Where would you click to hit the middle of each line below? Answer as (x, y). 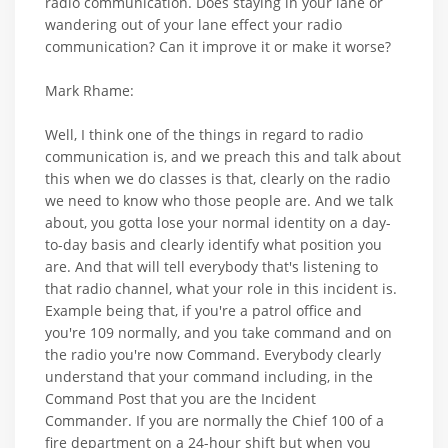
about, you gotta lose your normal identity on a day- (218, 222)
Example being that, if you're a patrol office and (203, 310)
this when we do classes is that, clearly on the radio (217, 178)
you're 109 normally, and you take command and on (218, 332)
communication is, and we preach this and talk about (223, 156)
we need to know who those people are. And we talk (219, 200)
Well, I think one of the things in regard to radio (204, 134)
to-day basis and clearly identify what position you (213, 244)
